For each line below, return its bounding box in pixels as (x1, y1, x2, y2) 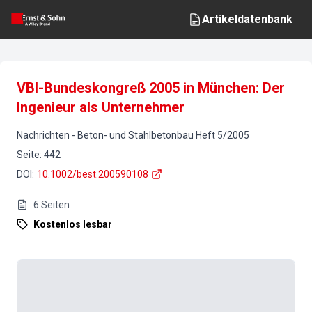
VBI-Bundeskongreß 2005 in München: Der (17, 79, 285, 96)
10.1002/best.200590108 (37, 169, 148, 180)
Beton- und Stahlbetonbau (77, 130, 194, 141)
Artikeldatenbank (202, 13, 292, 26)
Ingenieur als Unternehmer (17, 99, 185, 116)
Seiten (41, 199, 70, 210)
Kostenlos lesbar (33, 219, 112, 230)
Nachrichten (17, 130, 70, 141)
